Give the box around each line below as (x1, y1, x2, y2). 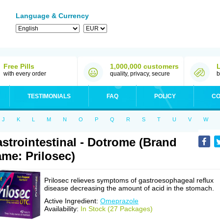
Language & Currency (16, 12, 89, 20)
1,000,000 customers (110, 62, 179, 70)
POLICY (154, 93, 176, 100)
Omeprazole (100, 197, 138, 205)
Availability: (44, 205, 81, 213)
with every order (3, 70, 46, 77)
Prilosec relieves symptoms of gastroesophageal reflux (44, 176, 214, 184)
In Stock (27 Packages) (81, 205, 153, 213)
